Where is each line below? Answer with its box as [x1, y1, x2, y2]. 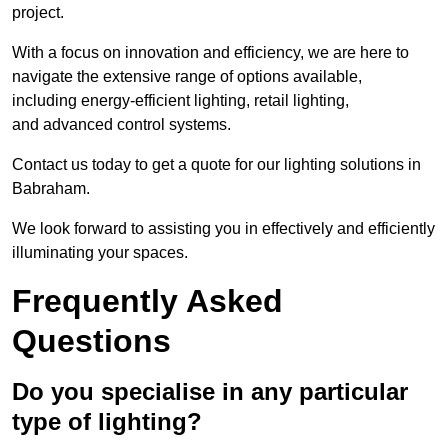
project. [12, 4, 64, 22]
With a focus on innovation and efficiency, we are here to [12, 44, 409, 62]
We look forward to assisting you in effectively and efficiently [12, 220, 435, 238]
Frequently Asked [12, 283, 283, 320]
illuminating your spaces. [12, 244, 188, 262]
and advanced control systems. [12, 116, 231, 134]
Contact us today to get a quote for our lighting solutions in [12, 156, 421, 174]
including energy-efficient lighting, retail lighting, [12, 92, 349, 110]
